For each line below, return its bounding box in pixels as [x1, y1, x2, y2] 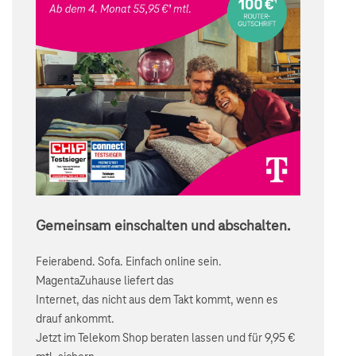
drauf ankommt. [36, 313, 114, 326]
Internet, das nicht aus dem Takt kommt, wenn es [36, 294, 278, 307]
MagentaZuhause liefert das [36, 275, 174, 288]
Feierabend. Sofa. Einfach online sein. [36, 256, 222, 269]
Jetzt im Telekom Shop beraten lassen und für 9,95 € [36, 332, 296, 345]
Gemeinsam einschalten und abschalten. [36, 219, 290, 234]
